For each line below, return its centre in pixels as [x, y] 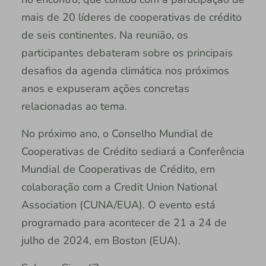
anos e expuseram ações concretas [105, 88]
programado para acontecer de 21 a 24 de [124, 222]
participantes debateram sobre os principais [127, 53]
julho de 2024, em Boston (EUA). [102, 240]
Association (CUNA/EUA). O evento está [118, 205]
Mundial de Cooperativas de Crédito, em [118, 169]
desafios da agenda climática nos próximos [125, 70]
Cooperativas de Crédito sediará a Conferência [133, 151]
